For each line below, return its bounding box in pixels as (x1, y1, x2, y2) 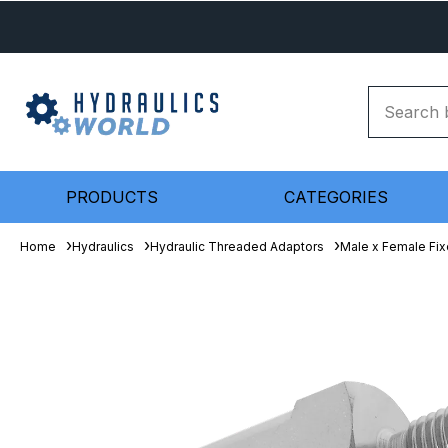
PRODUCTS (66, 187, 158, 207)
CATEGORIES (284, 187, 388, 207)
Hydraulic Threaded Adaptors (150, 239, 324, 254)
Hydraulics (72, 239, 134, 254)
